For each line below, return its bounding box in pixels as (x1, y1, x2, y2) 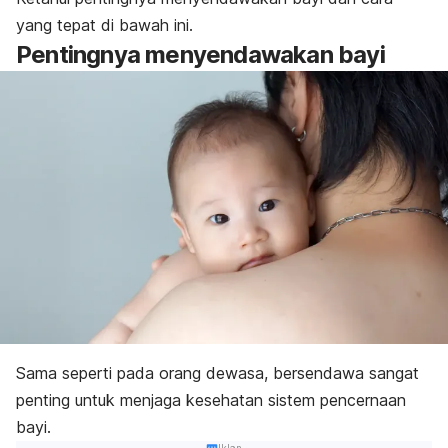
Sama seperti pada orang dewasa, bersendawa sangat (16, 363, 419, 384)
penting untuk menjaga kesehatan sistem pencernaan (16, 390, 406, 411)
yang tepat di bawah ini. (16, 14, 193, 35)
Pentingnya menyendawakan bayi (16, 39, 385, 69)
